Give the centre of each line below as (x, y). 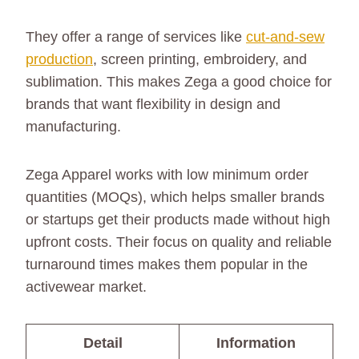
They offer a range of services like (136, 37)
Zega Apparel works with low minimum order (167, 175)
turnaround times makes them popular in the (167, 265)
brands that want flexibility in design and (153, 105)
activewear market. (86, 287)
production (59, 60)
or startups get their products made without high (178, 220)
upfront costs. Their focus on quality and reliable (179, 242)
